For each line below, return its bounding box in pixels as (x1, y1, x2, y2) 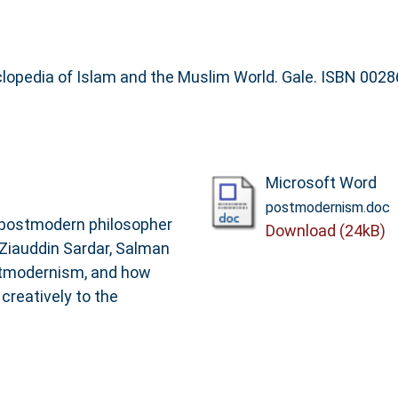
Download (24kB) (265, 220, 386, 240)
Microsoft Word (265, 172, 377, 192)
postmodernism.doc (265, 198, 390, 216)
